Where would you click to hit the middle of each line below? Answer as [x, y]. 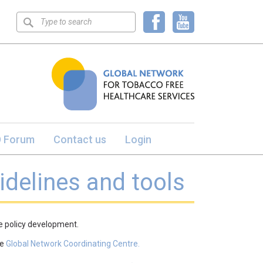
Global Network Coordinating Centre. [73, 244]
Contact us [80, 139]
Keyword [37, 19]
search [32, 36]
